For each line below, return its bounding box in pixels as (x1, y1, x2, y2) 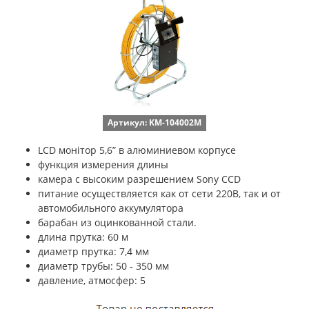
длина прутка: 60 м (38, 230, 128, 243)
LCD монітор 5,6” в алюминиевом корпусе (38, 143, 236, 157)
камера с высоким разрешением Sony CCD (38, 172, 241, 186)
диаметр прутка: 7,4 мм (38, 245, 149, 258)
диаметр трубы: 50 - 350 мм (38, 259, 169, 272)
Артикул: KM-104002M (108, 117, 201, 128)
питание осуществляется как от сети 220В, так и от (38, 187, 281, 200)
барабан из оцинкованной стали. (38, 216, 197, 229)
